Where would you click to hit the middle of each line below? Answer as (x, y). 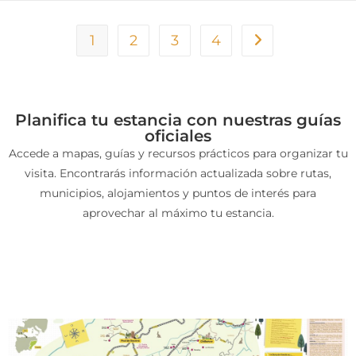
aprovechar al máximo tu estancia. (178, 213)
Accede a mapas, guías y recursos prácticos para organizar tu (178, 154)
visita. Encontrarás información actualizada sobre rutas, (178, 174)
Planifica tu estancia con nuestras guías (178, 120)
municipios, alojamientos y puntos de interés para (178, 193)
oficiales (178, 136)
